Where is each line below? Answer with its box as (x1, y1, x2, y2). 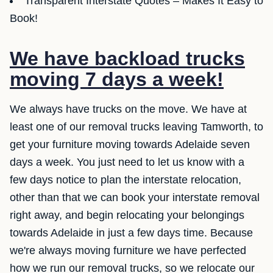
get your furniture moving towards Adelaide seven (10, 138, 250, 151)
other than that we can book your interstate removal (10, 191, 260, 204)
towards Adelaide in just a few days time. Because (10, 227, 253, 239)
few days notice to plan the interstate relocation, (10, 174, 241, 186)
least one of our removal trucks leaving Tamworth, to (10, 121, 263, 133)
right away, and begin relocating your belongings (10, 209, 244, 222)
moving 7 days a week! (10, 68, 224, 91)
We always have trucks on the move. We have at (10, 103, 247, 116)
